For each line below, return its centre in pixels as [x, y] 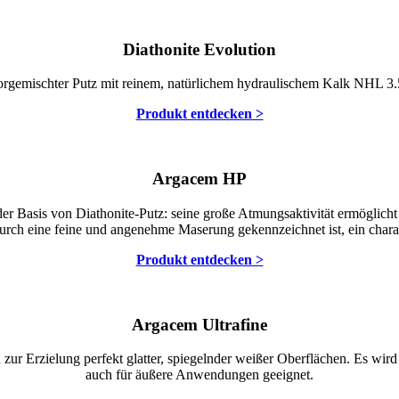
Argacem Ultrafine [199, 324]
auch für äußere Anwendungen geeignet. [199, 375]
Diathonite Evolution [199, 49]
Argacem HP [199, 179]
